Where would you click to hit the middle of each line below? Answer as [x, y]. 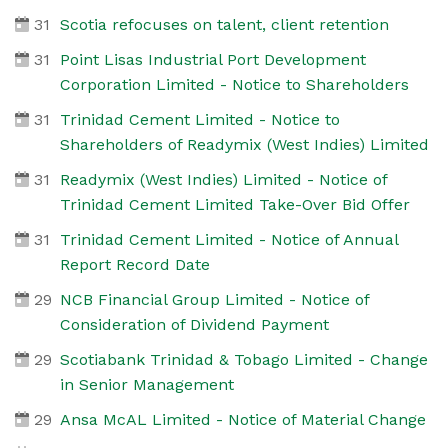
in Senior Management [146, 384]
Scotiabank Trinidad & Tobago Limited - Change [243, 359]
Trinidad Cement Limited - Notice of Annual [228, 239]
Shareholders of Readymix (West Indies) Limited [244, 144]
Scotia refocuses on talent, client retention [224, 24]
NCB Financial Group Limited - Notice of [214, 299]
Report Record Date [134, 264]
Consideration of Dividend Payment [194, 324]
